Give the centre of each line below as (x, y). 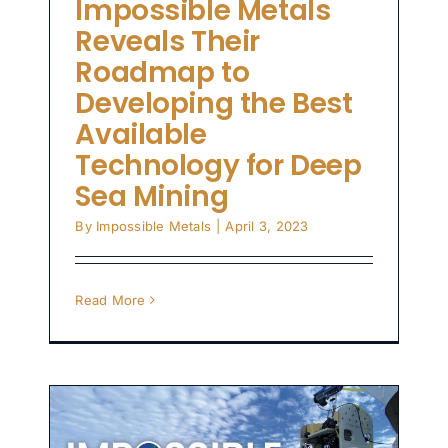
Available (141, 135)
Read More (110, 300)
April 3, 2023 (267, 226)
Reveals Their (167, 42)
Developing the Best (214, 104)
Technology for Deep (218, 166)
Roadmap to (162, 73)
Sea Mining (152, 197)
